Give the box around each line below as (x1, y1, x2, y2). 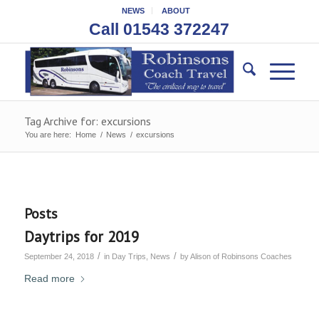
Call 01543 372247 (89, 20, 230, 38)
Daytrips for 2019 (23, 227, 139, 246)
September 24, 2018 (23, 252, 94, 261)
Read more (23, 273, 75, 284)
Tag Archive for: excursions (23, 114, 151, 128)
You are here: (24, 130, 71, 139)
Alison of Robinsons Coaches (189, 252, 292, 261)
